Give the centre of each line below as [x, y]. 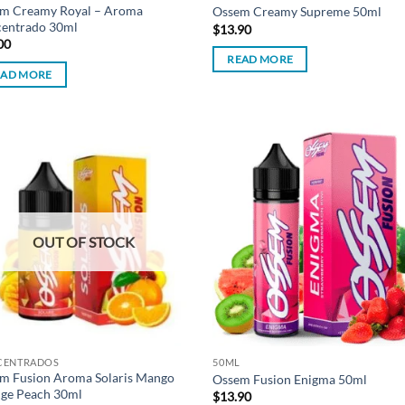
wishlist [164, 185]
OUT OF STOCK [83, 242]
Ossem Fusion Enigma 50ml [290, 379]
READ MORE [260, 60]
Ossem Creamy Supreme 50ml [297, 12]
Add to [164, 173]
